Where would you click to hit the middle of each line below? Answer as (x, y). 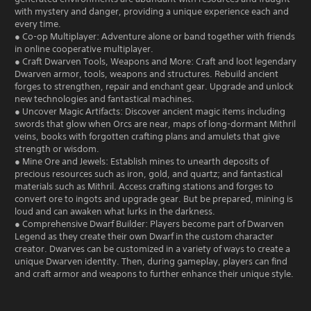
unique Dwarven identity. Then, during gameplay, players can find (151, 261)
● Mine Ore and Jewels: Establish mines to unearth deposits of (142, 161)
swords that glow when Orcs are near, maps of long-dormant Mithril (155, 124)
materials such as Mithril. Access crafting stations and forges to (144, 186)
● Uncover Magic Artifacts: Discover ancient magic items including (150, 111)
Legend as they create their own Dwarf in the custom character (144, 236)
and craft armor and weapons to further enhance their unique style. (154, 274)
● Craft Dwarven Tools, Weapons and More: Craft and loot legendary (155, 61)
